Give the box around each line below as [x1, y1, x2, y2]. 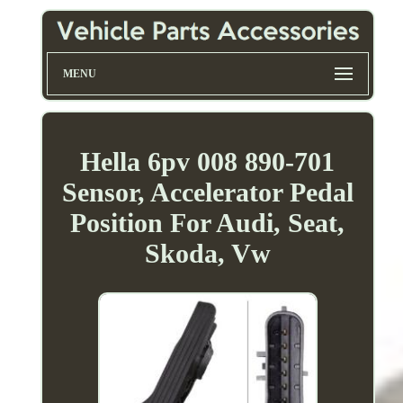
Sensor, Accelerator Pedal [61, 176, 354, 207]
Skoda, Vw [144, 237, 271, 268]
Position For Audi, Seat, [70, 207, 345, 237]
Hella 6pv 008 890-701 [80, 146, 336, 176]
